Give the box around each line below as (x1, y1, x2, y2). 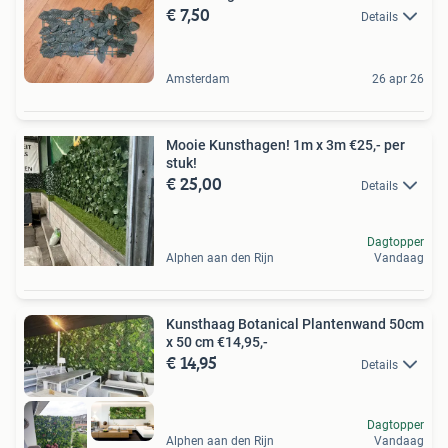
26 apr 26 (372, 71, 424, 86)
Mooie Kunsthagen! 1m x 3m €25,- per (166, 136, 405, 153)
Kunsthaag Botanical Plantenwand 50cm (166, 315, 424, 332)
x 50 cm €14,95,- (166, 333, 268, 350)
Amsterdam (166, 71, 230, 86)
